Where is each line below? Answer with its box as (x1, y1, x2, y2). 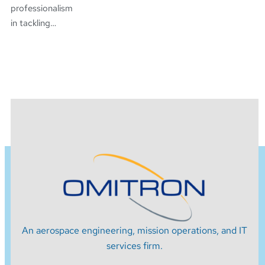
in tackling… (11, 17, 56, 29)
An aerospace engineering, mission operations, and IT (21, 224, 247, 237)
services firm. (106, 240, 163, 252)
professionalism (11, 2, 73, 14)
